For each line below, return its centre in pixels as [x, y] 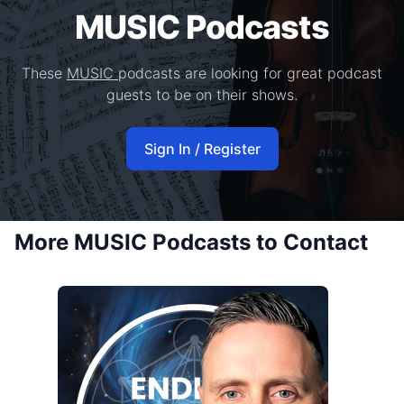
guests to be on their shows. [202, 95]
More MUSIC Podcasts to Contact [191, 242]
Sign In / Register [202, 149]
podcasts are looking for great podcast [250, 73]
